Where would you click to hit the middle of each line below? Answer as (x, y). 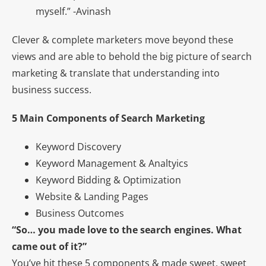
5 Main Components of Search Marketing (108, 118)
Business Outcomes (80, 213)
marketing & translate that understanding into (116, 73)
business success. (52, 90)
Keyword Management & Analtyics (112, 163)
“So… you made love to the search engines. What (127, 230)
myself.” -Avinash (73, 11)
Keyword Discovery (78, 147)
